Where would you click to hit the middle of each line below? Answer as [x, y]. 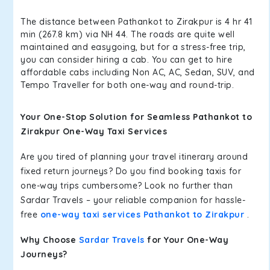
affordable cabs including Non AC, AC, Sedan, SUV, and [138, 72]
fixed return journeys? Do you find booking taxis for [131, 171]
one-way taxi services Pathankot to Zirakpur [142, 215]
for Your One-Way [186, 240]
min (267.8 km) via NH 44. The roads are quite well [127, 34]
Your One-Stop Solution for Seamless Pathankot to [136, 117]
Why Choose [50, 240]
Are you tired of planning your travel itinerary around [134, 157]
